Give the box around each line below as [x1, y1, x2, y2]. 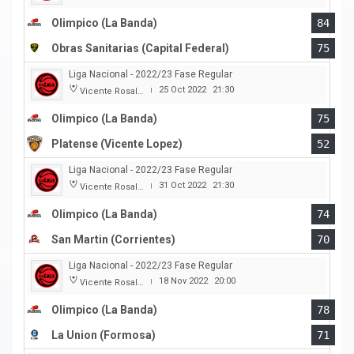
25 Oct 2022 [159, 85, 206, 96]
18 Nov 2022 [159, 276, 208, 287]
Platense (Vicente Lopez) [51, 137, 183, 151]
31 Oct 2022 [159, 180, 206, 191]
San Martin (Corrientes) [51, 233, 175, 247]
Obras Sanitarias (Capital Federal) [51, 42, 229, 55]
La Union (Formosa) [51, 329, 156, 342]
